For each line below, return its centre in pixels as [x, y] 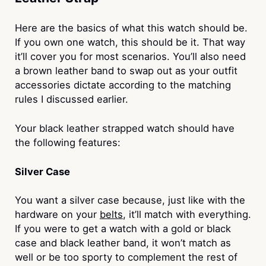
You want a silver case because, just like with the [130, 200]
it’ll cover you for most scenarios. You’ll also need [130, 56]
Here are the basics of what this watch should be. [131, 28]
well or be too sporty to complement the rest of [126, 257]
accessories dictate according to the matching [123, 85]
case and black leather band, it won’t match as [123, 243]
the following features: [67, 142]
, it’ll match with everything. [187, 215]
